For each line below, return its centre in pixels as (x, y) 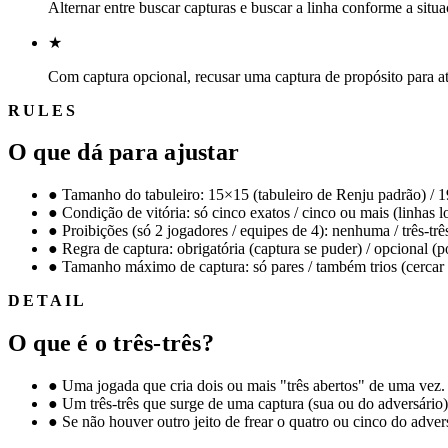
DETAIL (48, 301)
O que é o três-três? (111, 343)
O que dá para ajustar (124, 152)
